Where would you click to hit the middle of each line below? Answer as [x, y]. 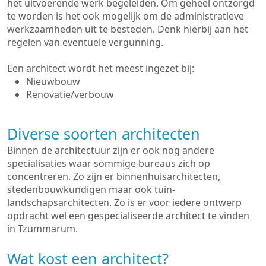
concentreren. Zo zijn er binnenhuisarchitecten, [114, 176]
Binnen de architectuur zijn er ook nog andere [111, 150]
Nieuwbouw [53, 81]
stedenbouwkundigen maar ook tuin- [91, 189]
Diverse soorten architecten [104, 134]
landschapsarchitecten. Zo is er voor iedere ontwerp [124, 202]
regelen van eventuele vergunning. [85, 42]
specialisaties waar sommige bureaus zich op [109, 163]
